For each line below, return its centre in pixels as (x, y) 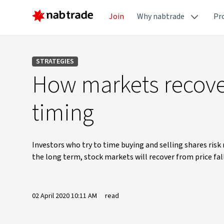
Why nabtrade (161, 16)
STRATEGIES (55, 61)
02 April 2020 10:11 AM (64, 196)
